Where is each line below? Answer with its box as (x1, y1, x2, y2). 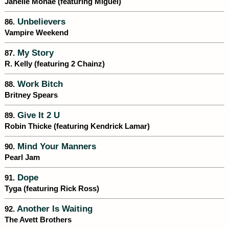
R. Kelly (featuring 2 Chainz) (5, 60, 105, 68)
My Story (15, 48, 54, 58)
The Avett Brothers (5, 216, 72, 224)
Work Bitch (15, 79, 63, 89)
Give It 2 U (15, 110, 60, 120)
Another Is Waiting (15, 204, 93, 214)
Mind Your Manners (15, 142, 96, 151)
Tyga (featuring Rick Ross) (5, 185, 99, 193)
